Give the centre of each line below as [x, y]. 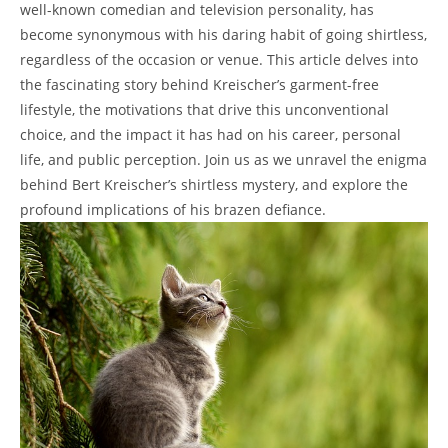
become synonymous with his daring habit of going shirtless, [223, 35]
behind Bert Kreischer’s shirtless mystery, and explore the [214, 185]
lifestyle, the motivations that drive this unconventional [204, 110]
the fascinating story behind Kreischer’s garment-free [199, 85]
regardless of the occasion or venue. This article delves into [219, 60]
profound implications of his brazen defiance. [173, 210]
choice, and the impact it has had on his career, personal [210, 135]
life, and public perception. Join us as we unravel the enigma [223, 160]
